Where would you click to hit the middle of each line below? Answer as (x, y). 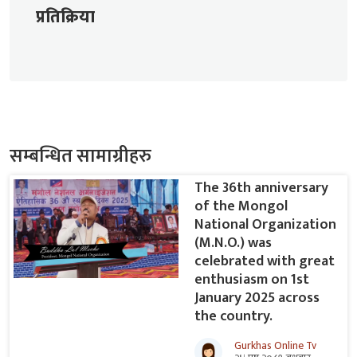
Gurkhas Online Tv (275, 345)
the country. (233, 317)
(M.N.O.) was (233, 243)
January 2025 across (257, 298)
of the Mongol (241, 207)
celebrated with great (265, 262)
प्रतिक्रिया (65, 18)
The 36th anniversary (261, 188)
